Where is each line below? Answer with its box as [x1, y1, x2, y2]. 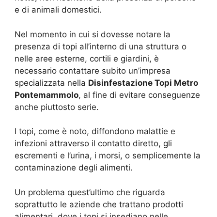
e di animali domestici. [15, 5, 102, 15]
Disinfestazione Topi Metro [88, 77, 198, 88]
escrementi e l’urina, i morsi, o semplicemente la [15, 151, 201, 161]
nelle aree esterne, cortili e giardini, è [15, 53, 159, 63]
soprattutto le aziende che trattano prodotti [15, 199, 183, 209]
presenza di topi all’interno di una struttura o [15, 41, 186, 51]
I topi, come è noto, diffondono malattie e [15, 126, 175, 137]
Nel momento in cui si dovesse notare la [15, 29, 170, 39]
